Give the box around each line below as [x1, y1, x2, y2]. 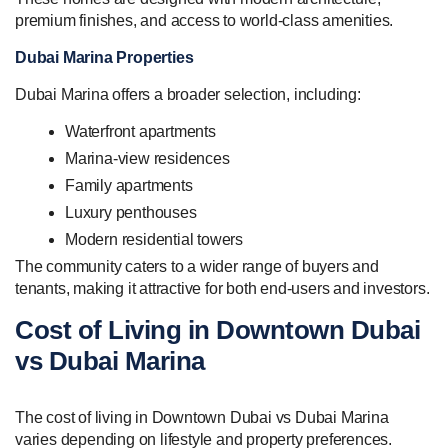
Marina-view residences [65, 150, 230, 168]
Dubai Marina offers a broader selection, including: [15, 86, 361, 104]
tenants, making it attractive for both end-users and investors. [15, 280, 430, 298]
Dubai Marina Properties [15, 49, 194, 67]
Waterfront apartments [65, 123, 216, 141]
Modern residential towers [65, 231, 243, 249]
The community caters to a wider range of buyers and [15, 258, 379, 276]
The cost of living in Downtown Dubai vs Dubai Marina [15, 409, 389, 427]
